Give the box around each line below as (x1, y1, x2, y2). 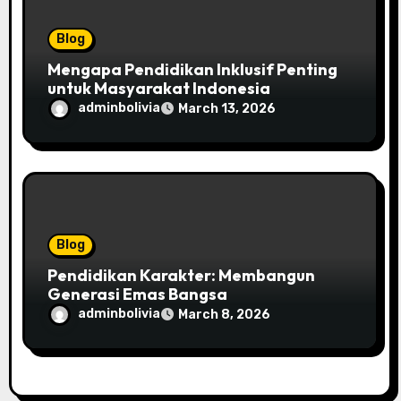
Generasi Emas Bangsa (47, 284, 228, 305)
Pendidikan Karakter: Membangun (47, 265, 316, 286)
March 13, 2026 (178, 101, 277, 117)
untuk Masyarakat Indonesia (47, 78, 271, 99)
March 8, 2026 (178, 307, 271, 323)
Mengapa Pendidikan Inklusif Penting (47, 59, 338, 81)
